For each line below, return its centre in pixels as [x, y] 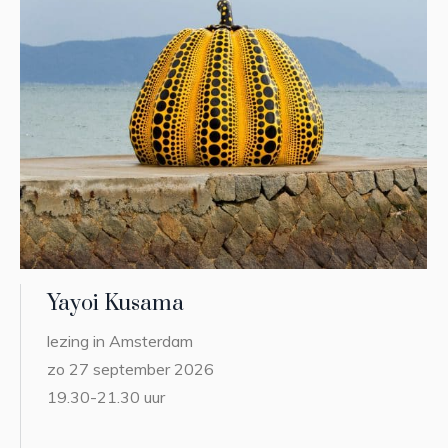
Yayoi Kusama [116, 303]
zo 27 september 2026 [131, 368]
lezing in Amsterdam [120, 340]
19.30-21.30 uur [106, 396]
